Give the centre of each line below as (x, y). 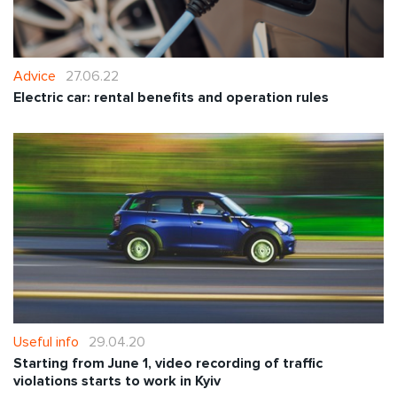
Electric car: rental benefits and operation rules (171, 98)
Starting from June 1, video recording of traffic (168, 363)
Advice (35, 77)
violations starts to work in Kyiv (117, 381)
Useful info (46, 342)
